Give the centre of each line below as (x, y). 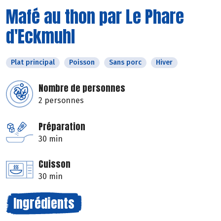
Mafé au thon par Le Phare (95, 16)
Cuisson (55, 164)
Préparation (62, 126)
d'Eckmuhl (40, 36)
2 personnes (61, 100)
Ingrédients (44, 203)
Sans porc (125, 62)
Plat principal (33, 62)
